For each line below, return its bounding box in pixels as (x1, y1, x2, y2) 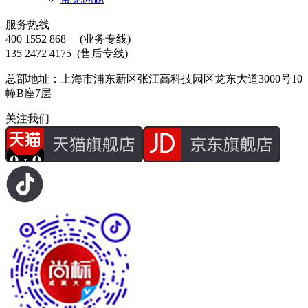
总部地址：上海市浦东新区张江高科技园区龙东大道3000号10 (5, 72, 302, 85)
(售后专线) (74, 47, 128, 59)
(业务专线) (69, 32, 131, 45)
